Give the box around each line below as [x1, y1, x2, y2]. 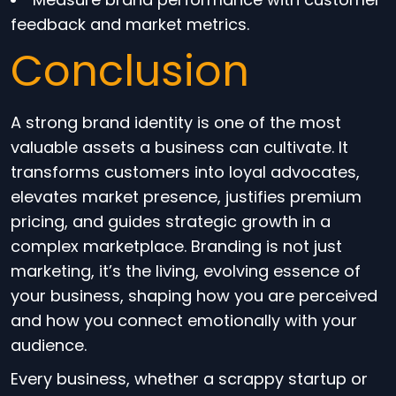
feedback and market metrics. [11, 13, 249, 35]
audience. [11, 334, 87, 356]
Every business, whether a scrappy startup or [11, 368, 368, 390]
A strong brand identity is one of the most [11, 111, 341, 133]
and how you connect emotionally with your [11, 309, 357, 331]
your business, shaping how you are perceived [11, 285, 377, 307]
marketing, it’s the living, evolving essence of [11, 260, 361, 282]
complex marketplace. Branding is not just [11, 235, 342, 257]
